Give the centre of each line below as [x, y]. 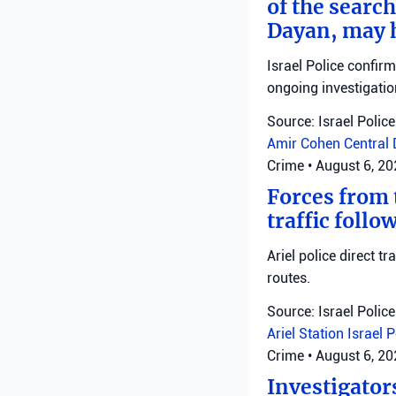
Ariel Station [307, 333]
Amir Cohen [305, 143]
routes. [289, 278]
